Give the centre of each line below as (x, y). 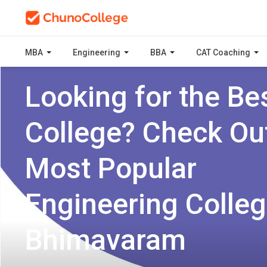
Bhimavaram (105, 240)
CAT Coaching (224, 52)
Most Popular (111, 168)
